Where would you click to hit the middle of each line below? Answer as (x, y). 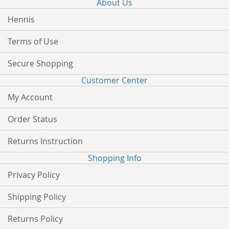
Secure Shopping (40, 63)
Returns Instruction (45, 141)
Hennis (21, 19)
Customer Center (114, 80)
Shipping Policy (37, 197)
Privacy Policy (34, 175)
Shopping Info (114, 158)
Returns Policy (35, 219)
